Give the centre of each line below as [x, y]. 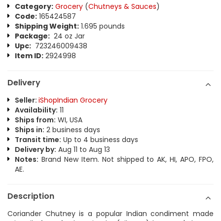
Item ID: [29, 56]
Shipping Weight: [47, 26]
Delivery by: [36, 150]
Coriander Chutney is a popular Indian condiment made [110, 214]
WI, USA [69, 120]
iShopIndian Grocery [73, 100]
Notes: [27, 160]
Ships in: [30, 130]
